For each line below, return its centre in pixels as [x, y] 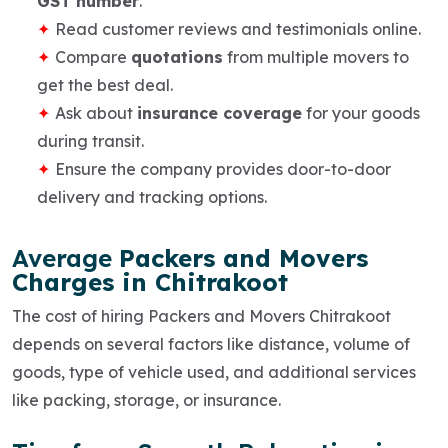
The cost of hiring [80, 315]
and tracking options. [183, 196]
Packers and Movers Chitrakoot [269, 315]
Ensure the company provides [171, 168]
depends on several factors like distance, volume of [211, 343]
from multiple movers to [316, 56]
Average [65, 257]
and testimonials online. [329, 28]
